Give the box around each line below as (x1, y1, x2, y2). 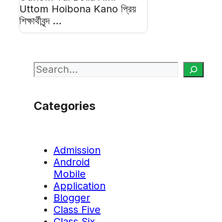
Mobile (54, 168, 86, 180)
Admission (54, 144, 101, 157)
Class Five (54, 204, 101, 216)
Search (33, 61, 66, 73)
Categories (34, 98, 96, 113)
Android (54, 156, 90, 168)
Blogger (54, 192, 90, 204)
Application (54, 180, 106, 192)
